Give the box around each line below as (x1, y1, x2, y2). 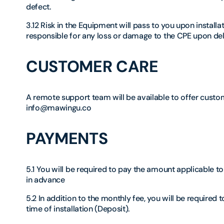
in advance (26, 174, 65, 185)
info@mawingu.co (26, 102, 91, 113)
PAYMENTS (26, 128, 108, 149)
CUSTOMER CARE (26, 56, 158, 77)
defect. (26, 1, 51, 12)
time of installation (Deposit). (26, 203, 130, 214)
